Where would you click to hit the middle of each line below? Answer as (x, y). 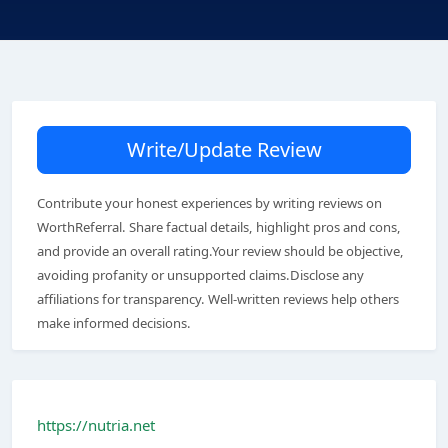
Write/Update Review (224, 149)
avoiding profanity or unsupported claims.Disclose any (200, 275)
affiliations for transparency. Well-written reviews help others (218, 299)
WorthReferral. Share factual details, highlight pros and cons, (219, 227)
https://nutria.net (96, 425)
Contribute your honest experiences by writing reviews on (209, 203)
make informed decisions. (114, 323)
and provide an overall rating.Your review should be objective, (220, 251)
